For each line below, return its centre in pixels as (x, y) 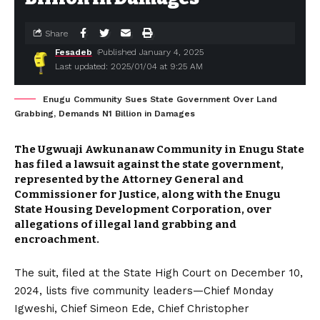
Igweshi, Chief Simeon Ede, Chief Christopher (132, 309)
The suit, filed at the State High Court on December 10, (159, 273)
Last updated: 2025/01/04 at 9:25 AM (129, 66)
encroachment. (57, 239)
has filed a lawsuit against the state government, (149, 164)
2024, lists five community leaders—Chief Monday (144, 291)
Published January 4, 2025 (151, 52)
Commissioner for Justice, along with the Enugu (147, 194)
